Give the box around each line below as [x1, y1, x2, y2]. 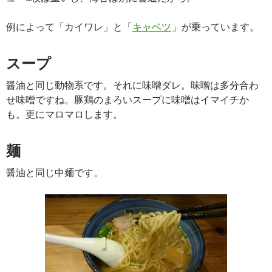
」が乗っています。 [172, 21, 259, 33]
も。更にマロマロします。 [6, 108, 123, 120]
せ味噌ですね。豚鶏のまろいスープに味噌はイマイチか [6, 93, 249, 106]
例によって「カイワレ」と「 [6, 21, 132, 33]
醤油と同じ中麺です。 [6, 166, 103, 178]
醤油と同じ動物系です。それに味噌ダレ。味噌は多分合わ [6, 79, 259, 91]
